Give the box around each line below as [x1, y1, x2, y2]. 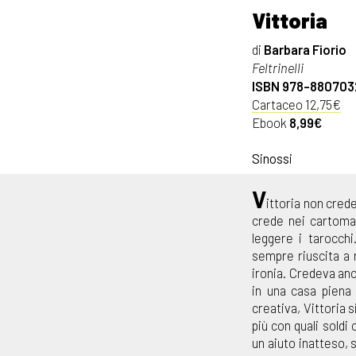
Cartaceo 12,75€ [252, 95, 341, 112]
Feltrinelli [252, 59, 304, 75]
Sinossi [252, 149, 292, 166]
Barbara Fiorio [264, 41, 346, 57]
